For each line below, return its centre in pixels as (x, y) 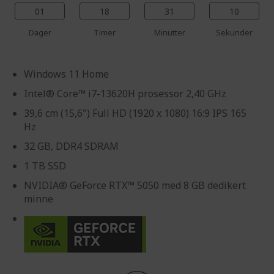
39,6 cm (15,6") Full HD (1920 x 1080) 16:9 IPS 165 (135, 113)
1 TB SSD (45, 165)
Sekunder (234, 32)
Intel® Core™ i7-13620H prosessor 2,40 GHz (125, 93)
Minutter (169, 32)
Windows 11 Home (66, 74)
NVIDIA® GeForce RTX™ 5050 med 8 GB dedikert (135, 185)
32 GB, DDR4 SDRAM (71, 146)
